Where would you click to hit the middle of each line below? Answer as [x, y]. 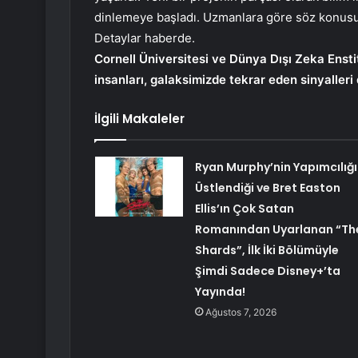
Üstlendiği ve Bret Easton [267, 188]
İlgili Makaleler [139, 119]
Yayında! [220, 292]
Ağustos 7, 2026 [241, 312]
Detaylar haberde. [145, 38]
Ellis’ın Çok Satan [244, 209]
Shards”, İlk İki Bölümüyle [267, 251]
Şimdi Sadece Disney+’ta [267, 271]
